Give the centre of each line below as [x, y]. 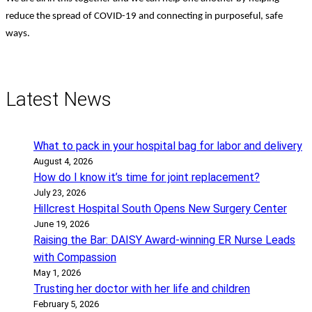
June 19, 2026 [61, 224]
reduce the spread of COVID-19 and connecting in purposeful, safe [144, 17]
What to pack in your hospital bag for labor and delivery [168, 146]
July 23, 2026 [60, 192]
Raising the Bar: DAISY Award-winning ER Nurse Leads [164, 240]
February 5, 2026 [66, 304]
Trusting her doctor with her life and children [142, 288]
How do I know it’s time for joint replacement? [147, 177]
